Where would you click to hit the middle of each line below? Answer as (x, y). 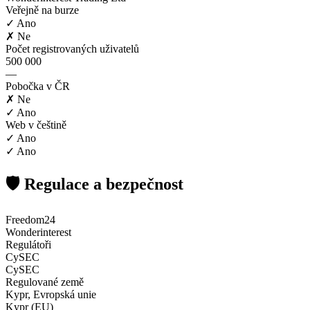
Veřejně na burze (42, 10)
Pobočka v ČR (38, 86)
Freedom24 (30, 219)
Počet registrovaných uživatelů (72, 48)
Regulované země (45, 282)
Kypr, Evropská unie (51, 294)
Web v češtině (36, 125)
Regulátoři (28, 244)
